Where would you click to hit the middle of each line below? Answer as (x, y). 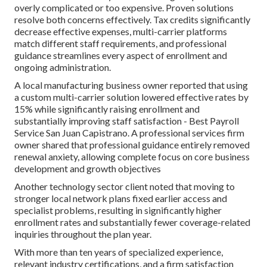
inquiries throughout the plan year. (83, 234)
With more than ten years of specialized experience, (119, 252)
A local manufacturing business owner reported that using (131, 85)
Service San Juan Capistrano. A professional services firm (129, 132)
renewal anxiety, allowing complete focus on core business (132, 156)
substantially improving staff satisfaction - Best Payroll (127, 120)
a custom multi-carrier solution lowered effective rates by (131, 97)
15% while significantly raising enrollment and (107, 108)
